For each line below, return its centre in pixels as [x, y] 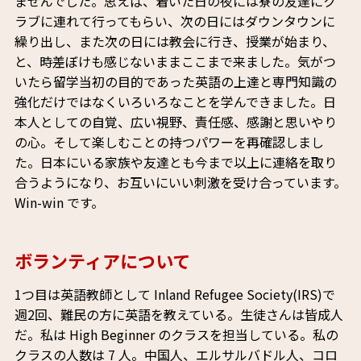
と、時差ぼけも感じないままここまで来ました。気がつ [175, 62]
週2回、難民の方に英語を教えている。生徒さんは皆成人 [178, 315]
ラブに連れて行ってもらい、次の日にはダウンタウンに [174, 21]
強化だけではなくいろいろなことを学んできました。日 [175, 102]
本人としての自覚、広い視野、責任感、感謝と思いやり [175, 122]
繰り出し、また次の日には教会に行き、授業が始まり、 [174, 41]
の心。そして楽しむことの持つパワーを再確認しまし [169, 142]
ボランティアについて [102, 261]
